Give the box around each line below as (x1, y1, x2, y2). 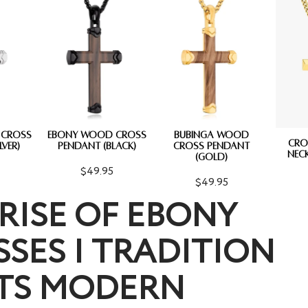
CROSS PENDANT (173, 141, 250, 152)
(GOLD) (195, 152, 228, 163)
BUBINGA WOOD (174, 130, 249, 141)
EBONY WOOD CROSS (47, 130, 146, 141)
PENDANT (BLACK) (57, 141, 136, 152)
